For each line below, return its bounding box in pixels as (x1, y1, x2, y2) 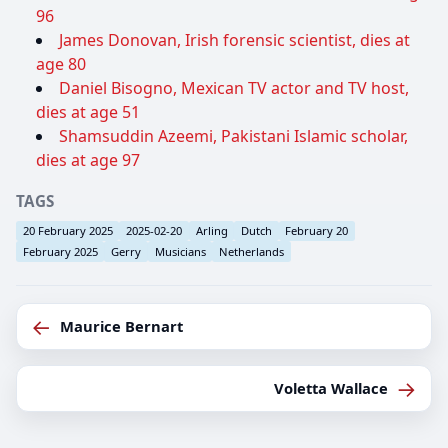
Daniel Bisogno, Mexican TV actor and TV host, (59, 77, 409, 100)
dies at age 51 (36, 101, 140, 124)
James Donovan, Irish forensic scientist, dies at (59, 29, 410, 52)
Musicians (154, 243, 206, 259)
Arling (195, 222, 228, 238)
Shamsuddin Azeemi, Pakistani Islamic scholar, (59, 125, 408, 148)
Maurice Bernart (60, 316, 184, 337)
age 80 (36, 53, 86, 76)
